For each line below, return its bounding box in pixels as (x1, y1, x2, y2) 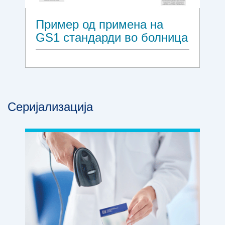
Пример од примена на (36, 18, 163, 32)
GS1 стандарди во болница (36, 31, 188, 45)
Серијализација (8, 100, 93, 114)
